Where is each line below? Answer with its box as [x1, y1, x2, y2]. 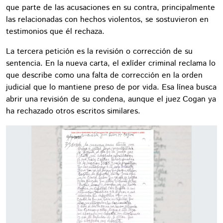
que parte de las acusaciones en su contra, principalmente [6, 1, 215, 13]
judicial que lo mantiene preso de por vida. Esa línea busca [6, 81, 217, 93]
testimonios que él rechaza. [6, 25, 105, 37]
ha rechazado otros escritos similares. [6, 105, 140, 117]
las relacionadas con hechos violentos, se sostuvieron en [6, 13, 209, 25]
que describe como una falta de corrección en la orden [6, 69, 203, 81]
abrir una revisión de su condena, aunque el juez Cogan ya [6, 93, 216, 105]
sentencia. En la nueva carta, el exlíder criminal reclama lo [6, 57, 216, 69]
